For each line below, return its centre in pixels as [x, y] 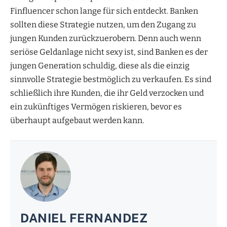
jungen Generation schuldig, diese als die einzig [100, 66]
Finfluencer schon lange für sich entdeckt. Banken [104, 11]
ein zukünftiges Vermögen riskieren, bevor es [96, 107]
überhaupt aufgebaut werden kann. [77, 121]
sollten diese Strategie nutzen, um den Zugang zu [103, 25]
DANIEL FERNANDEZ [84, 218]
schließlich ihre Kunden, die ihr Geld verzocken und [107, 93]
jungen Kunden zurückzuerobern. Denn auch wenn [106, 39]
